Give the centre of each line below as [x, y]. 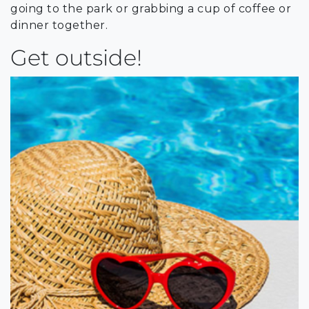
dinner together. [61, 25]
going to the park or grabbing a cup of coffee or [151, 8]
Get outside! [76, 57]
